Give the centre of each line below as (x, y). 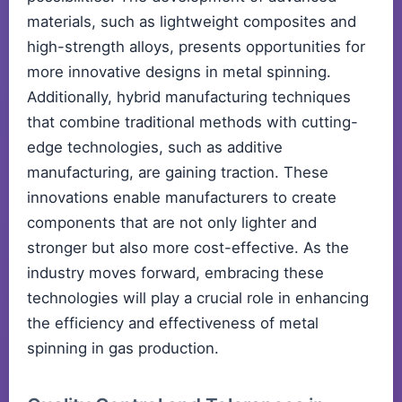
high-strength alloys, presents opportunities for (196, 47)
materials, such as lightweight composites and (192, 22)
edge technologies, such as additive (155, 148)
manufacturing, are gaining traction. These (178, 173)
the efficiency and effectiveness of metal (173, 323)
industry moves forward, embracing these (175, 273)
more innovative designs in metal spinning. (179, 72)
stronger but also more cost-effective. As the (188, 248)
